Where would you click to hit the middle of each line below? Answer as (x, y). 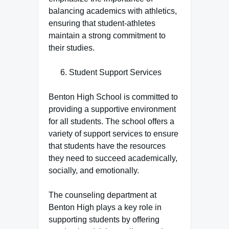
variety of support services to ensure (113, 134)
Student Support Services (115, 72)
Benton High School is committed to (113, 97)
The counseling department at (102, 195)
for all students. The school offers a (111, 121)
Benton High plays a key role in (105, 207)
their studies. (72, 48)
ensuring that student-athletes (102, 23)
